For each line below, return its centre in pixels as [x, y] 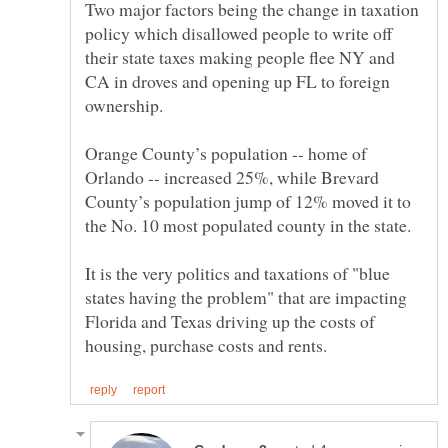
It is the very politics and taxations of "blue [237, 273]
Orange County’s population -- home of [226, 153]
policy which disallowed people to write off [239, 33]
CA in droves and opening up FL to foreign [237, 81]
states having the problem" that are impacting [246, 297]
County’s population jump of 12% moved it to [248, 201]
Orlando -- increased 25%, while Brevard [232, 177]
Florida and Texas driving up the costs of [230, 321]
